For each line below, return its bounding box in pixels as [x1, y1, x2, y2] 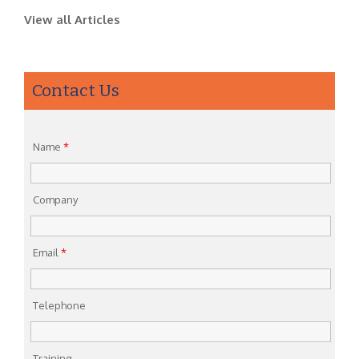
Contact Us [32, 79, 119, 101]
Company [33, 192, 78, 206]
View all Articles [24, 11, 120, 27]
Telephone [33, 298, 86, 312]
